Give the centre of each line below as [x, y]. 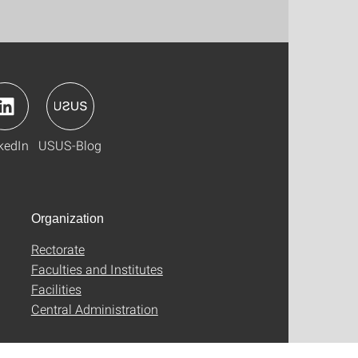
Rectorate [58, 249]
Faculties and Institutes [97, 268]
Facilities [56, 288]
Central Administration [94, 308]
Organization [67, 218]
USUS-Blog [70, 145]
